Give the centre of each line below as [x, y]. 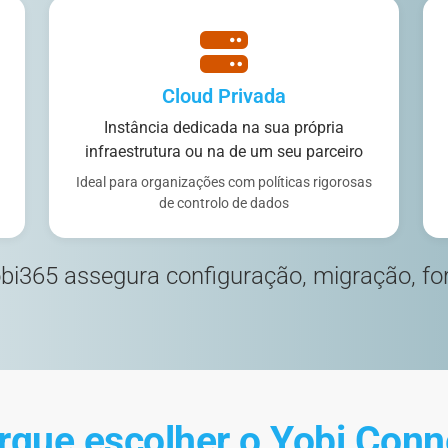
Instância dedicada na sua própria [223, 128]
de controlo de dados [223, 203]
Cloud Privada [223, 96]
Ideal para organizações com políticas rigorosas [223, 182]
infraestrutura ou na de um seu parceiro [223, 152]
